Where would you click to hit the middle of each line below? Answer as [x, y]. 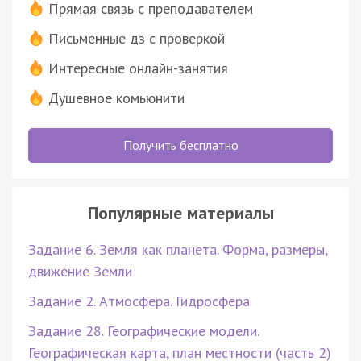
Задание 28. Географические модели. [143, 330]
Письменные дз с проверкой [137, 38]
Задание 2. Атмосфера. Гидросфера [139, 301]
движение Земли [80, 271]
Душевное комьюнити [116, 98]
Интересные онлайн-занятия [138, 68]
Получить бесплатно [180, 145]
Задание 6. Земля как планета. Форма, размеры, [178, 249]
